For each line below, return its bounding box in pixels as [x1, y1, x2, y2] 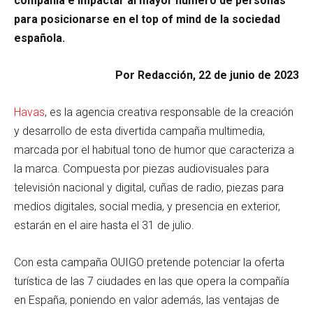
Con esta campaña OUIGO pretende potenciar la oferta [14, 255, 284, 269]
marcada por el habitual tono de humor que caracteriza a [14, 143, 294, 156]
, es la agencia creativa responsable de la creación [45, 105, 293, 119]
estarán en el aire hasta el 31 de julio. [14, 218, 194, 232]
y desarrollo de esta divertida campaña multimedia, [14, 124, 265, 138]
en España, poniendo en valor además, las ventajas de [14, 293, 279, 307]
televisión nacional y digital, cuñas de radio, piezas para [14, 180, 284, 194]
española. [14, 31, 65, 45]
